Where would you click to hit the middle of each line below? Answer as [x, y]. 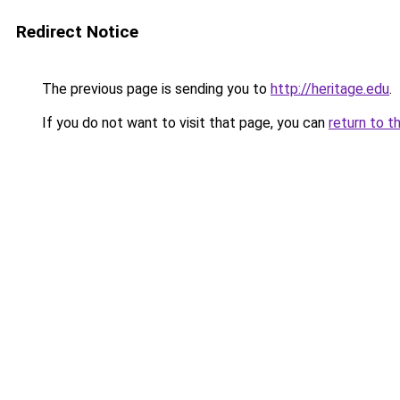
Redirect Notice [77, 32]
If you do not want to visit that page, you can [183, 123]
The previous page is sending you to [154, 89]
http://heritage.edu [330, 89]
